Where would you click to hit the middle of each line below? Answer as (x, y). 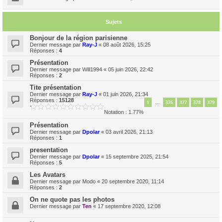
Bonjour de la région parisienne (79, 38)
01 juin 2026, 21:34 (126, 94)
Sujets (113, 22)
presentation (49, 150)
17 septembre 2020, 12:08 (129, 206)
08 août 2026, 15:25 (127, 45)
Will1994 (92, 69)
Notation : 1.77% (124, 112)
